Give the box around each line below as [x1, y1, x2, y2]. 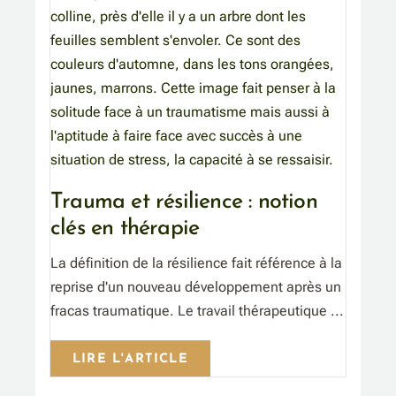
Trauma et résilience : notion [50, 191, 317, 214]
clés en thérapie [50, 217, 200, 240]
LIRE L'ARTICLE [72, 353, 188, 367]
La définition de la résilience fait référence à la [50, 255, 342, 272]
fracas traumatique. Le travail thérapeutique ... [50, 302, 344, 320]
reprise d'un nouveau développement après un [50, 278, 341, 296]
